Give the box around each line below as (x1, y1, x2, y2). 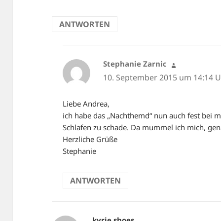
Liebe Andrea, (63, 99, 110, 109)
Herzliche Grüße (63, 134, 118, 145)
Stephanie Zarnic (103, 58, 167, 69)
